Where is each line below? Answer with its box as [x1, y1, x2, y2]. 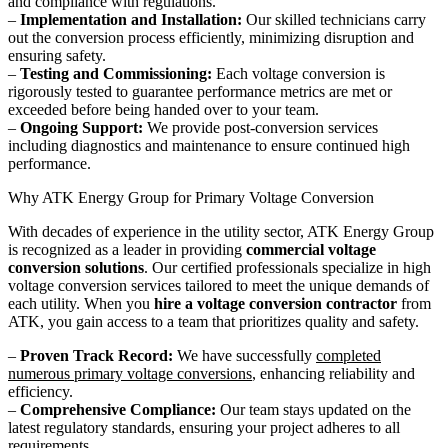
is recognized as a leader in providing [8, 241, 246, 259]
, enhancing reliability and [252, 365, 415, 383]
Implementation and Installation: [20, 11, 242, 29]
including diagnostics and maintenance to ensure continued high [8, 137, 410, 155]
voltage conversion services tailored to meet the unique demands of [8, 277, 429, 295]
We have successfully [173, 347, 316, 365]
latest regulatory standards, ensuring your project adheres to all [8, 419, 400, 437]
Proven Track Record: [20, 347, 173, 365]
